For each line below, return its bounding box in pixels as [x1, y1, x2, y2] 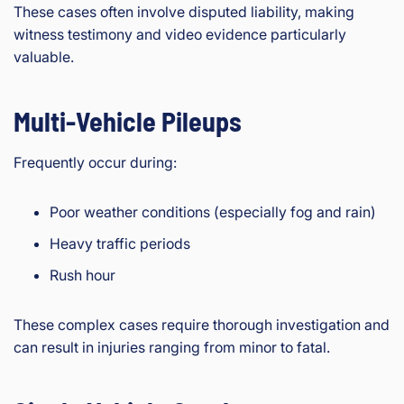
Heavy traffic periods [50, 234, 190, 253]
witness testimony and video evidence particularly [14, 25, 346, 44]
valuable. [14, 48, 74, 67]
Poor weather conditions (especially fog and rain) [50, 203, 376, 222]
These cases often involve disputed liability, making [14, 3, 354, 22]
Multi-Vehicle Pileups [14, 105, 242, 138]
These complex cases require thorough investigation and [14, 316, 390, 335]
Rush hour [50, 266, 115, 285]
